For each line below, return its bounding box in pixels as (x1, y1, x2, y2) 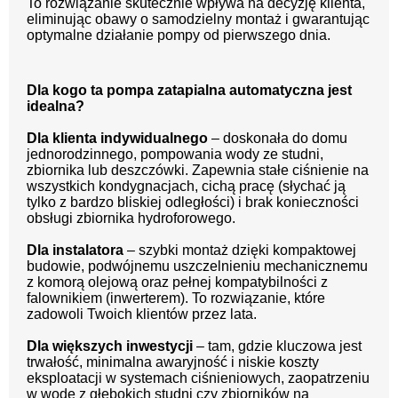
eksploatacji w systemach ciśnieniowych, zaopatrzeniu (27, 370, 370, 386)
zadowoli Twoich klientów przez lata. (27, 306, 260, 322)
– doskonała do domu (208, 130, 347, 146)
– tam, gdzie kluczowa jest (193, 338, 362, 354)
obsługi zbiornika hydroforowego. (27, 210, 235, 226)
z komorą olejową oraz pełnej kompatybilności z (27, 274, 328, 290)
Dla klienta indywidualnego (27, 130, 208, 146)
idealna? (27, 98, 84, 114)
